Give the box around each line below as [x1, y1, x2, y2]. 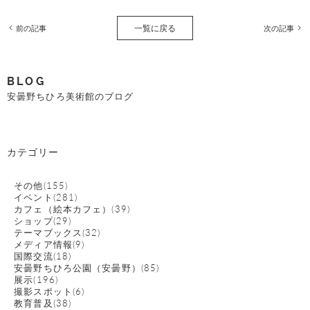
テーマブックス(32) [14, 226, 101, 239]
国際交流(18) [14, 250, 72, 263]
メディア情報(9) [14, 238, 85, 251]
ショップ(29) [14, 215, 72, 228]
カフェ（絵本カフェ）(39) [14, 203, 130, 216]
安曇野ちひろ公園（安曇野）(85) [14, 262, 160, 275]
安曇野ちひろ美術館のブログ [7, 91, 134, 102]
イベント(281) [14, 191, 78, 204]
